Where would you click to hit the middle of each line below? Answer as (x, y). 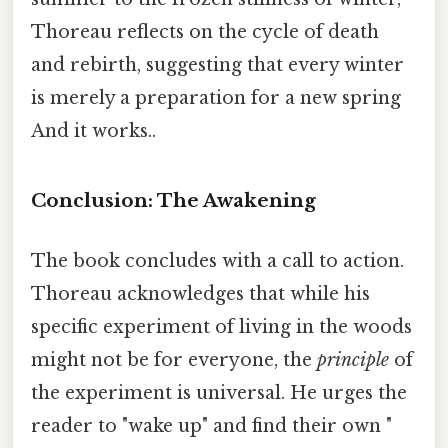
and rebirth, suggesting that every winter (217, 64)
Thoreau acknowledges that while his (200, 293)
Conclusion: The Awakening (173, 201)
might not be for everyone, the (174, 359)
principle (353, 359)
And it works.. (93, 130)
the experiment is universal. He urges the (219, 392)
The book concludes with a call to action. (217, 260)
